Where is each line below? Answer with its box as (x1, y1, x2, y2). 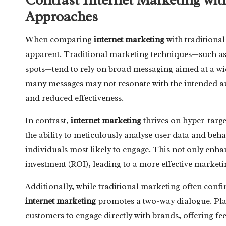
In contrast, (25, 115, 71, 126)
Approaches (25, 7, 98, 25)
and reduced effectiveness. (25, 92, 124, 103)
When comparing (25, 34, 94, 45)
